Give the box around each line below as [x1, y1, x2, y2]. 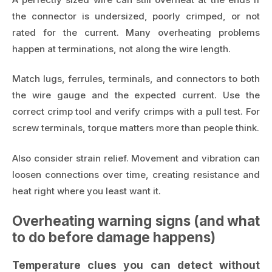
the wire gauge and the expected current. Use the [12, 89, 260, 101]
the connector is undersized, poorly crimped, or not [12, 10, 260, 22]
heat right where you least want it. [12, 185, 161, 197]
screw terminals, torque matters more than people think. [12, 122, 259, 134]
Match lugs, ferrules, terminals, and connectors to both [12, 73, 260, 85]
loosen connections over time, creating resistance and [12, 168, 260, 180]
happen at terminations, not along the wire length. [12, 42, 231, 55]
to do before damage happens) [12, 229, 216, 246]
